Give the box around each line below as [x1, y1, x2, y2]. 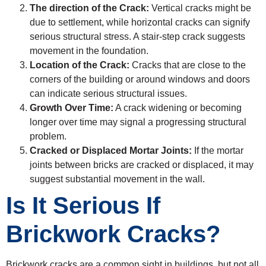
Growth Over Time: [30, 102, 113, 113]
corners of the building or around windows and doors [30, 74, 250, 84]
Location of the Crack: [30, 59, 129, 70]
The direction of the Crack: [30, 2, 149, 13]
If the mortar [192, 145, 243, 156]
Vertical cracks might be [149, 2, 251, 13]
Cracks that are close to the [129, 59, 246, 70]
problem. [30, 131, 66, 141]
